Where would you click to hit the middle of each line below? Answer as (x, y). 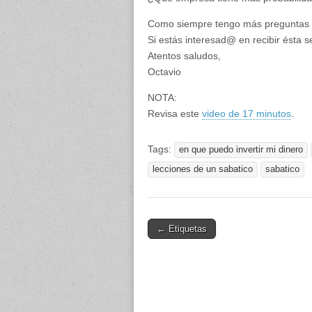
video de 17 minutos (247, 114)
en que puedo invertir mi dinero (241, 150)
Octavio (164, 72)
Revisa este (175, 114)
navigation (179, 246)
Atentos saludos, (184, 56)
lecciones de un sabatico (203, 169)
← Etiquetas (182, 229)
